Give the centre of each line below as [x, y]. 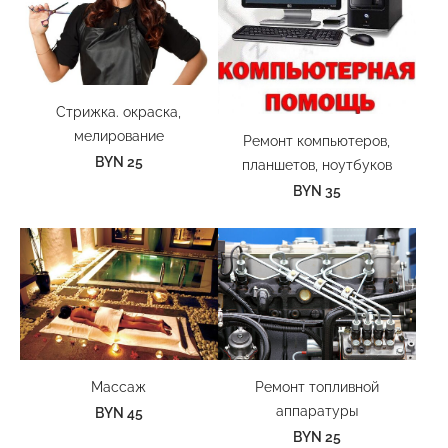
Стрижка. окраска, [119, 111]
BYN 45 [118, 413]
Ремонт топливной [316, 387]
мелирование [118, 135]
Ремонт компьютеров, [317, 140]
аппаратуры [316, 411]
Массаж [119, 387]
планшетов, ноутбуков [316, 164]
